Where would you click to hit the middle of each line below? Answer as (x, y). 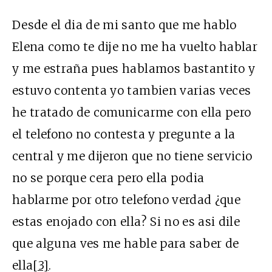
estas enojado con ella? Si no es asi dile (126, 221)
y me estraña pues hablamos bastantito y (134, 68)
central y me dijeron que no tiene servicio (132, 156)
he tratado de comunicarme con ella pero (132, 112)
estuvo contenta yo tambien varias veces (132, 90)
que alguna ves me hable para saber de (126, 243)
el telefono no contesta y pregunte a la (124, 134)
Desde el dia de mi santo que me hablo (124, 25)
